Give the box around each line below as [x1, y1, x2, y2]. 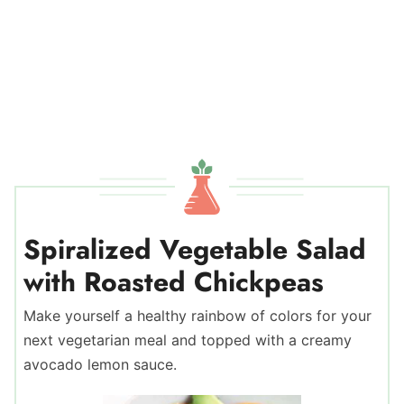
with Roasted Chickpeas [23, 262, 324, 301]
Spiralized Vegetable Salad [23, 230, 366, 269]
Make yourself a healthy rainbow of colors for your [23, 307, 372, 325]
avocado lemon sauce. [23, 355, 177, 373]
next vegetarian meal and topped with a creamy [23, 331, 352, 349]
